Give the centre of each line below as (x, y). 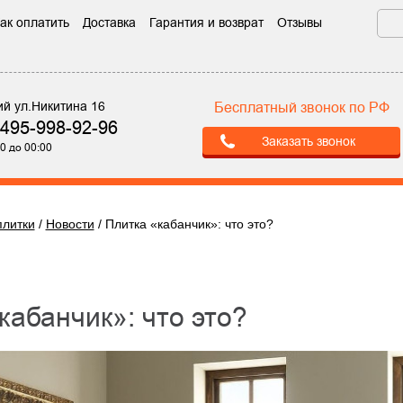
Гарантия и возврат (206, 22)
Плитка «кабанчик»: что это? (189, 224)
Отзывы (299, 22)
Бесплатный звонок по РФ (301, 107)
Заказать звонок (308, 141)
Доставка (109, 22)
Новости (70, 224)
